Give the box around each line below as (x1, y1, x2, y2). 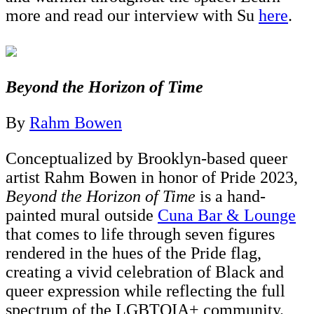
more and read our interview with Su (6, 6, 259, 25)
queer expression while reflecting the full (6, 281, 285, 300)
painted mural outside (6, 205, 158, 224)
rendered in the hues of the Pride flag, (6, 243, 261, 262)
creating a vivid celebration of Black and (6, 262, 284, 281)
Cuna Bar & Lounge (158, 205, 296, 224)
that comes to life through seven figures (6, 224, 275, 243)
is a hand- (196, 186, 266, 205)
